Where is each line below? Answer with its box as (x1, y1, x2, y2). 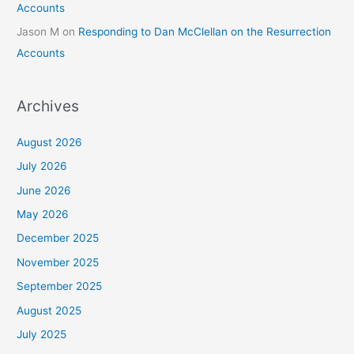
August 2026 (17, 135, 83, 149)
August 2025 (17, 303, 82, 317)
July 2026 (17, 160, 68, 173)
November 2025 (17, 255, 100, 269)
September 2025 (17, 280, 103, 293)
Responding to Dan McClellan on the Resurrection (78, 25, 332, 39)
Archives (17, 96, 80, 115)
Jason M (17, 25, 60, 39)
